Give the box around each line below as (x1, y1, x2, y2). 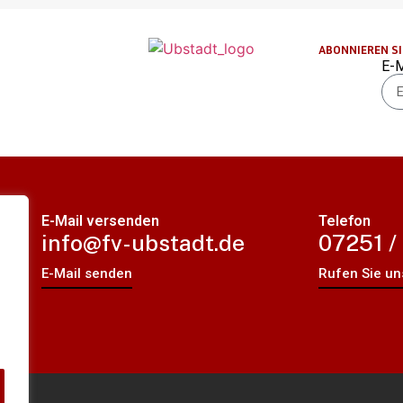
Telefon (318, 212, 371, 230)
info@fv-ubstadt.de (41, 229, 246, 257)
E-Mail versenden (41, 212, 160, 230)
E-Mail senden (41, 264, 133, 282)
